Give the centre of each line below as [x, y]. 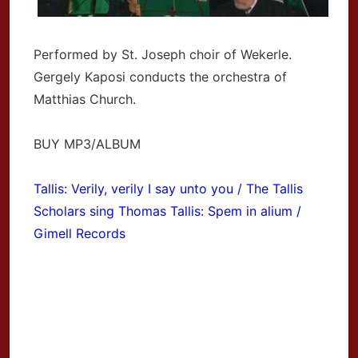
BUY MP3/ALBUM [87, 143]
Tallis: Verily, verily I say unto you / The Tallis [168, 188]
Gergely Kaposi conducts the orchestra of [160, 76]
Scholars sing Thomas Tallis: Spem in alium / [167, 211]
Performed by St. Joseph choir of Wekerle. [163, 54]
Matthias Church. [85, 99]
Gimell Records [80, 233]
